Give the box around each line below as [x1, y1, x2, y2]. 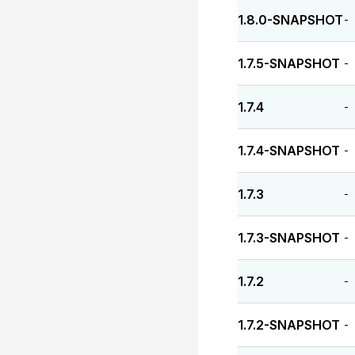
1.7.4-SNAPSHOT [238, 143, 340, 158]
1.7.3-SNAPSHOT [238, 230, 340, 246]
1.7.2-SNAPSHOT [238, 317, 340, 333]
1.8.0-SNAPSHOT [238, 12, 343, 28]
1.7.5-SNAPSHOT [238, 55, 340, 71]
